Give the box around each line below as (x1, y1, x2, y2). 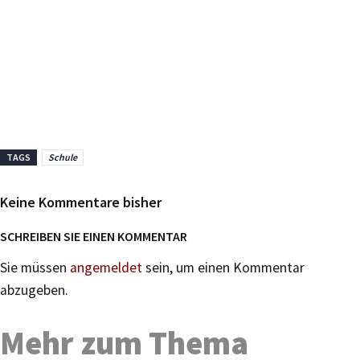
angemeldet (70, 259, 142, 276)
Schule (48, 151, 77, 163)
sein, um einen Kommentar (142, 259, 305, 276)
